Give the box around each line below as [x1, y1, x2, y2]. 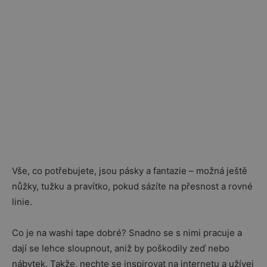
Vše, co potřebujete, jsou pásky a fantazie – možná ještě [12, 165, 247, 176]
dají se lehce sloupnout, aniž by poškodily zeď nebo [12, 243, 229, 254]
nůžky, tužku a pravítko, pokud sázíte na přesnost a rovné [12, 181, 253, 192]
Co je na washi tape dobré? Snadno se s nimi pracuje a [12, 227, 242, 238]
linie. [12, 196, 32, 207]
